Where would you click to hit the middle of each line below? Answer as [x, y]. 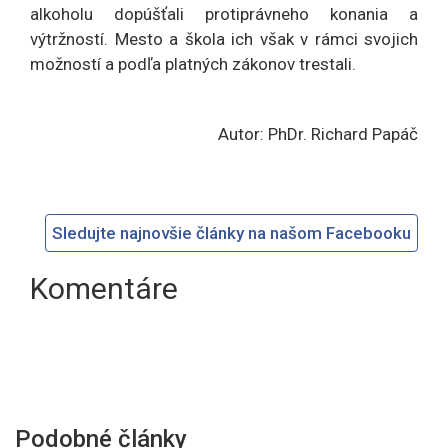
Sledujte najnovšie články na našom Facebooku [231, 232]
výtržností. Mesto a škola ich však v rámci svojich [224, 38]
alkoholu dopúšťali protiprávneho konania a [224, 13]
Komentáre [104, 288]
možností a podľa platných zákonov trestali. [193, 63]
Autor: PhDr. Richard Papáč [318, 133]
